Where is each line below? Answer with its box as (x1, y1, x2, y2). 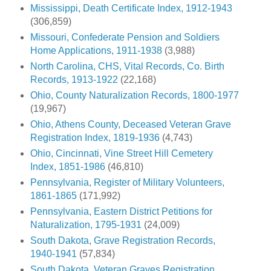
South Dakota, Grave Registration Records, (30, 235, 215, 246)
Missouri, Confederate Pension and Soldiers (30, 32, 220, 42)
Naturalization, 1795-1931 (30, 219, 142, 230)
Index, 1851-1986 (30, 161, 105, 172)
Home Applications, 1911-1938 (30, 45, 162, 56)
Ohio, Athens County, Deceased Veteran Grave (30, 119, 231, 129)
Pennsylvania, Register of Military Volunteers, (30, 177, 224, 188)
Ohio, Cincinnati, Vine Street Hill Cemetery (30, 148, 213, 158)
